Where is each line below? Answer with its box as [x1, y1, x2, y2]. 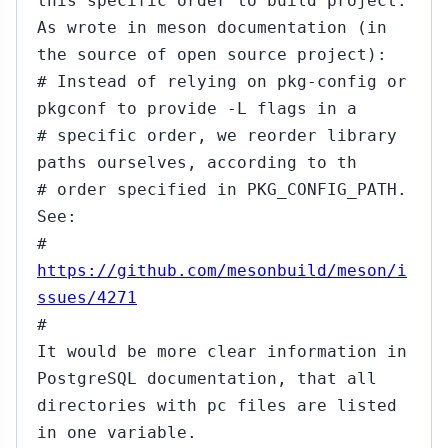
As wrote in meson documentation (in [37, 18, 387, 37]
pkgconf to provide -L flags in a [37, 99, 357, 118]
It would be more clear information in [37, 342, 407, 361]
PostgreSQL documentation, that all [37, 369, 377, 388]
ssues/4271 [37, 288, 137, 307]
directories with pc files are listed [37, 396, 397, 415]
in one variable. [37, 423, 197, 442]
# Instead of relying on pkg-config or [37, 72, 407, 91]
